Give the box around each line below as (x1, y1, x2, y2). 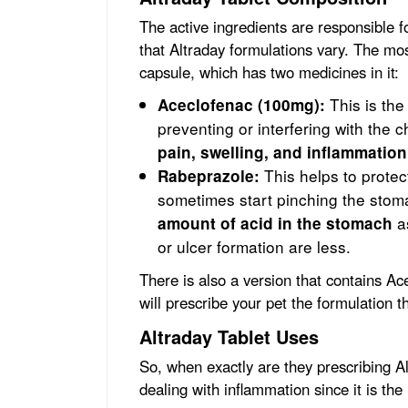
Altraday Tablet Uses (139, 322, 324, 350)
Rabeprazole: (158, 164, 260, 187)
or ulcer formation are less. (158, 234, 351, 258)
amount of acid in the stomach (158, 211, 393, 234)
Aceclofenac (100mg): (158, 93, 325, 116)
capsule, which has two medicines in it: (139, 60, 399, 83)
